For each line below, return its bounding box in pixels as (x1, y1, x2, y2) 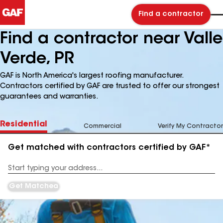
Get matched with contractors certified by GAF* (8, 144, 211, 152)
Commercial (84, 123, 121, 129)
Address (8, 169, 33, 175)
